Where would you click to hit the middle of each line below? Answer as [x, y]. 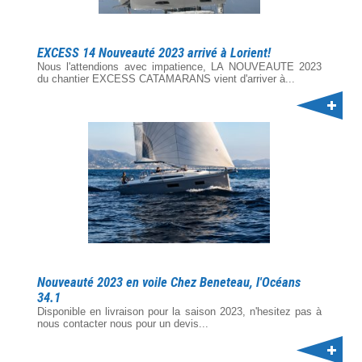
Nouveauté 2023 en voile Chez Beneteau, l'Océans [169, 282]
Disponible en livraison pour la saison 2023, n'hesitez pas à [179, 311]
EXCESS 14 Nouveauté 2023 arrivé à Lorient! [154, 53]
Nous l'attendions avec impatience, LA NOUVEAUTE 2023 [179, 67]
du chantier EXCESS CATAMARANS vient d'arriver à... [166, 79]
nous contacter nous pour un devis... [123, 324]
